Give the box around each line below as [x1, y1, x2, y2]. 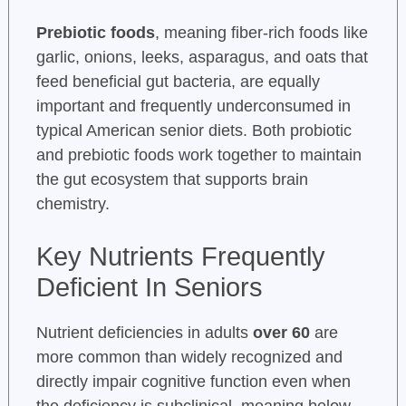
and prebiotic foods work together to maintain [35, 145, 362, 164]
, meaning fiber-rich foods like [154, 23, 368, 42]
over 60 [252, 323, 310, 342]
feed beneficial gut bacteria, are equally [35, 72, 320, 91]
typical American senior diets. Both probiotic [35, 121, 352, 140]
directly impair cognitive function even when [35, 372, 351, 391]
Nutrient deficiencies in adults [35, 323, 253, 342]
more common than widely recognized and [35, 347, 343, 366]
